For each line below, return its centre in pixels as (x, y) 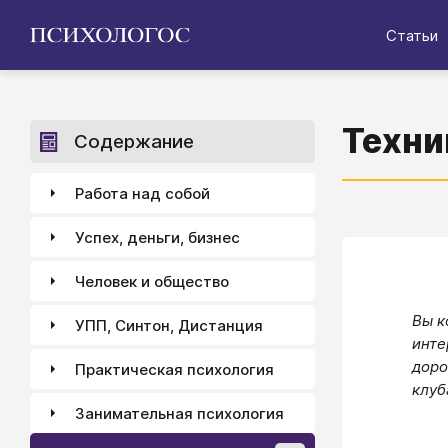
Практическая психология (174, 369)
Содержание (134, 141)
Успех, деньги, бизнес (157, 237)
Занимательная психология (179, 413)
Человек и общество (152, 281)
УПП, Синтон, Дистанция (169, 325)
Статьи (412, 35)
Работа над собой (142, 193)
